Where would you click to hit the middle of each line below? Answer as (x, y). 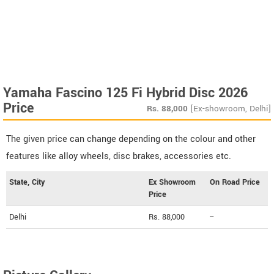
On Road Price (235, 183)
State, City (27, 183)
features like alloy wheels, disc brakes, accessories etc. (119, 157)
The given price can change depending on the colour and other (131, 139)
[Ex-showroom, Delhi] (231, 109)
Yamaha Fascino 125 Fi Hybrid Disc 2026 (125, 93)
